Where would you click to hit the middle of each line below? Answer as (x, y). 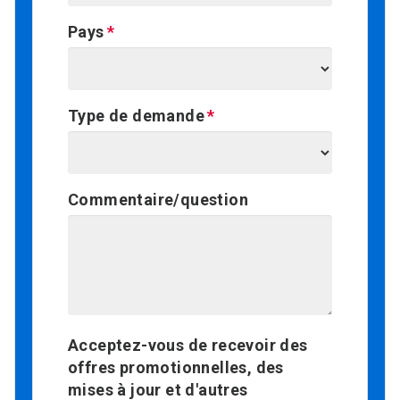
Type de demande (136, 115)
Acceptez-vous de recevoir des (188, 345)
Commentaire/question (158, 199)
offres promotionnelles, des (176, 367)
